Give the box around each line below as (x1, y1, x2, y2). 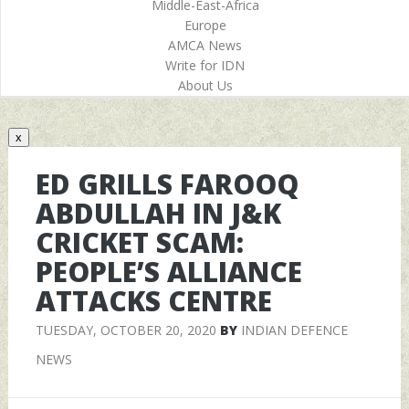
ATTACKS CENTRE (35, 281, 272, 320)
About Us (177, 77, 233, 94)
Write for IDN (165, 57, 245, 74)
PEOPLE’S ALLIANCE (35, 252, 302, 290)
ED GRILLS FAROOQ (35, 164, 299, 203)
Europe (184, 16, 226, 34)
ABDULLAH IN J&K (35, 194, 281, 232)
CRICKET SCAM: (35, 223, 244, 261)
